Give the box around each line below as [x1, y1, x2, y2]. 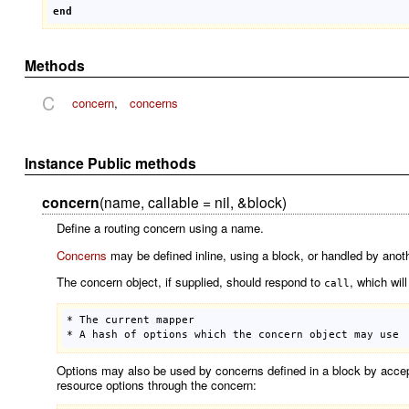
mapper [156, 314, 195, 327]
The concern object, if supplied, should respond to [56, 272, 324, 290]
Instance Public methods [25, 152, 197, 173]
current [105, 314, 151, 327]
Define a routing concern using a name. [56, 219, 264, 237]
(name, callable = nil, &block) [99, 192, 287, 213]
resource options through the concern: [56, 375, 257, 393]
